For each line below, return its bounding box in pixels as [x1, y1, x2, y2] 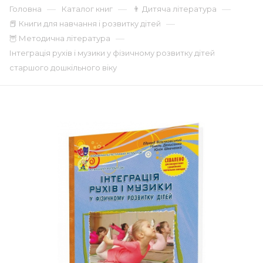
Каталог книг [62, 4, 113, 14]
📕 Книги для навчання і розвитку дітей [9, 19, 161, 28]
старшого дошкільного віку [9, 63, 117, 72]
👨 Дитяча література [133, 4, 217, 14]
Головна [9, 4, 42, 14]
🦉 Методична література [9, 33, 110, 43]
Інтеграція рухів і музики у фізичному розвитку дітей [9, 48, 215, 58]
